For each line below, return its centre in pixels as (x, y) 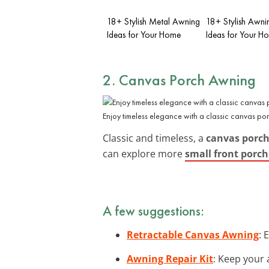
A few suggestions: (153, 210)
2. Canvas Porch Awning (179, 80)
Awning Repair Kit (170, 258)
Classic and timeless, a (154, 138)
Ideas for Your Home (144, 35)
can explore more (144, 153)
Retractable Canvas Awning (193, 234)
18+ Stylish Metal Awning (153, 21)
